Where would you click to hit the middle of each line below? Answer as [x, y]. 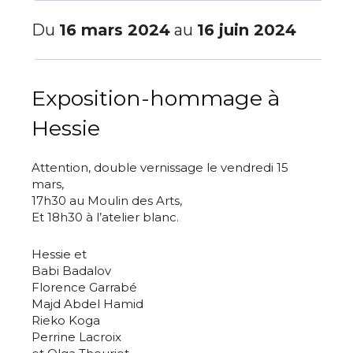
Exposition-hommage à [156, 98]
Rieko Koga [66, 321]
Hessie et [59, 255]
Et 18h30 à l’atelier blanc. [105, 217]
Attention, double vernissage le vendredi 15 [160, 168]
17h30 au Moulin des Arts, [107, 201]
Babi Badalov [71, 271]
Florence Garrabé [84, 288]
